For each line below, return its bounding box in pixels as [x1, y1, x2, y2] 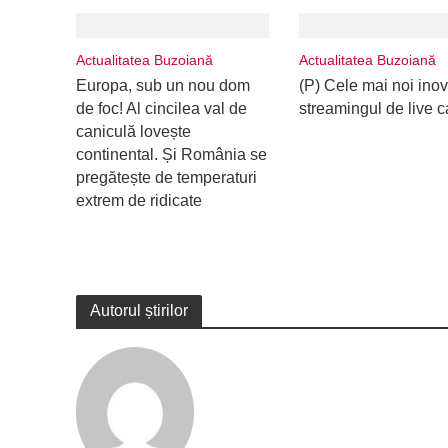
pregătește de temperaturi [75, 169, 257, 186]
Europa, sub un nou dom [75, 77, 250, 94]
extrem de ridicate [75, 192, 202, 209]
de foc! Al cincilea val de [75, 100, 247, 117]
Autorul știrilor [89, 302, 188, 319]
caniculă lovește [75, 123, 191, 140]
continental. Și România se [75, 146, 267, 163]
